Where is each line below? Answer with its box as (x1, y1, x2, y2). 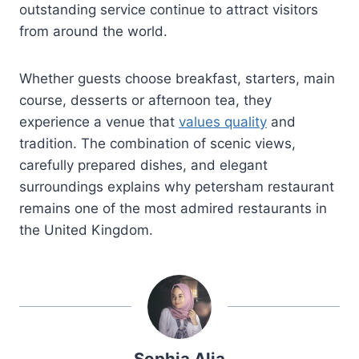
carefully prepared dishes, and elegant (19, 156, 268, 173)
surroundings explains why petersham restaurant (19, 178, 334, 195)
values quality (179, 113, 267, 130)
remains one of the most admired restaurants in (19, 200, 327, 216)
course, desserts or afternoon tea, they (19, 91, 272, 108)
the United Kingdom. (19, 221, 153, 238)
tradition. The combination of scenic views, (19, 135, 296, 151)
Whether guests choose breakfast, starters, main (19, 70, 335, 87)
